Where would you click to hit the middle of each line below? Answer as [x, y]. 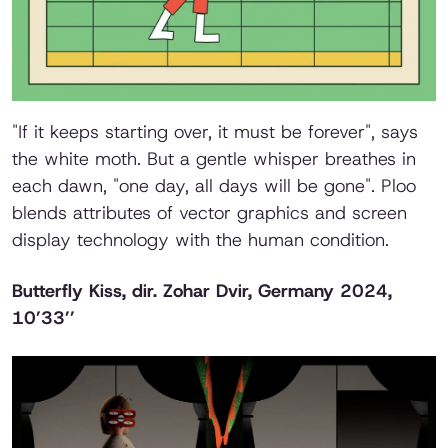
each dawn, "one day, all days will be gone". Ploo [214, 186]
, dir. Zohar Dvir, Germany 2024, [257, 291]
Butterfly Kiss [67, 291]
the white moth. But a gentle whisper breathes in [214, 159]
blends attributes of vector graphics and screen [209, 213]
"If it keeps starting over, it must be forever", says [215, 132]
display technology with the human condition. [200, 240]
